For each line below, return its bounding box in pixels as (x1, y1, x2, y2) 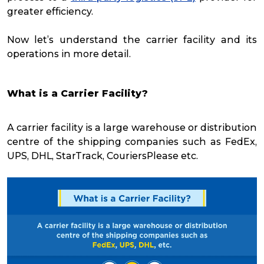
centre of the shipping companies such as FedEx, (7, 136, 257, 147)
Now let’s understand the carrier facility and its (7, 34, 257, 45)
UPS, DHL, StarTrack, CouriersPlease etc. (7, 150, 198, 161)
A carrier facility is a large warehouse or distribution (7, 121, 257, 133)
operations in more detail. (7, 48, 133, 60)
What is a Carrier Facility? (7, 87, 148, 99)
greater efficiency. (7, 5, 95, 17)
